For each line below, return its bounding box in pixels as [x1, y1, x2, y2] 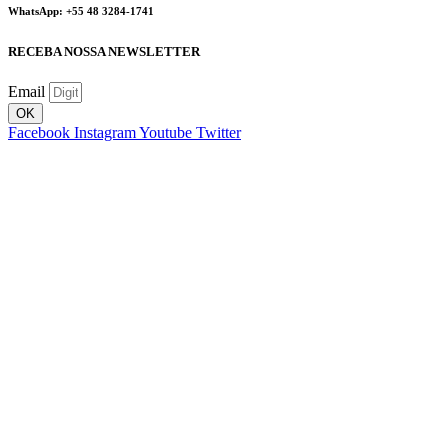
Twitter [196, 124, 241, 142]
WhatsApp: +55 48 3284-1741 [8, 5, 154, 18]
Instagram [74, 124, 136, 142]
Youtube [139, 124, 192, 142]
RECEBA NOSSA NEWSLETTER [8, 44, 200, 60]
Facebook [8, 124, 70, 142]
